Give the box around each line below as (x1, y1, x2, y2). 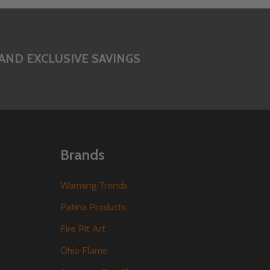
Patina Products (60, 201, 126, 213)
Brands (60, 145, 105, 163)
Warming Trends (60, 179, 128, 191)
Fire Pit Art (60, 222, 105, 234)
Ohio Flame (60, 244, 108, 256)
